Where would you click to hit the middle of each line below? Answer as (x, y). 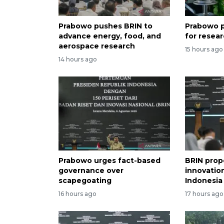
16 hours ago (77, 194)
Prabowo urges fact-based (109, 161)
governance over (91, 171)
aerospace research (97, 46)
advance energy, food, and (110, 36)
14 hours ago (78, 59)
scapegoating (85, 181)
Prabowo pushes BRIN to (105, 26)
